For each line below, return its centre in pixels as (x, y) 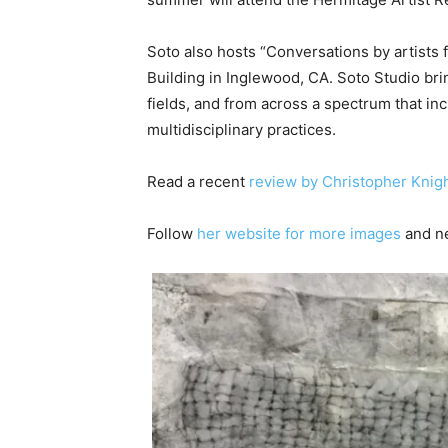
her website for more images (299, 234)
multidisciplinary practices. (241, 130)
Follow (172, 234)
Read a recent (198, 182)
